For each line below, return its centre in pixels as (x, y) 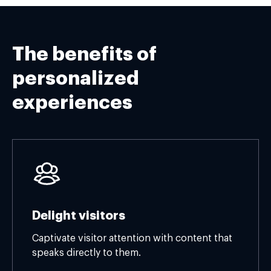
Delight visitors (79, 215)
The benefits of (84, 54)
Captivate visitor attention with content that (132, 238)
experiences (72, 103)
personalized (76, 79)
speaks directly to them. (87, 253)
